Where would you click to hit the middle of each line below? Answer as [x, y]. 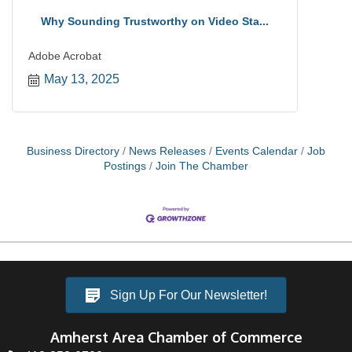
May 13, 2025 [82, 79]
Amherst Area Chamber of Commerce [176, 337]
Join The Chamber [202, 166]
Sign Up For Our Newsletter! [189, 295]
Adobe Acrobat [65, 56]
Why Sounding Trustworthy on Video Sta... [155, 21]
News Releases [167, 151]
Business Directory [73, 151]
